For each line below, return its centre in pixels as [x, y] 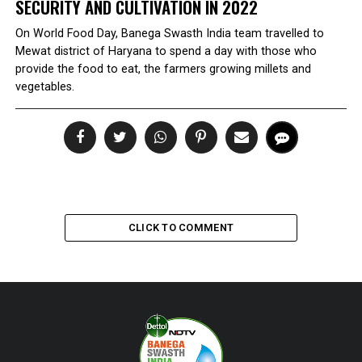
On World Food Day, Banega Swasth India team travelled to [169, 34]
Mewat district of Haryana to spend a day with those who [166, 51]
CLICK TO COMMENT [181, 227]
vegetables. [44, 87]
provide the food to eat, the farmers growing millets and [163, 69]
